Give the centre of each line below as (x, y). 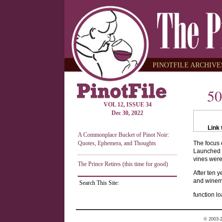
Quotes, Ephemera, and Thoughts (117, 143)
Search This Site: (99, 183)
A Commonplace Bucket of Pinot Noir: (123, 135)
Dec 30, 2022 (127, 113)
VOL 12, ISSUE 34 (127, 105)
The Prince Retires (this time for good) (123, 164)
